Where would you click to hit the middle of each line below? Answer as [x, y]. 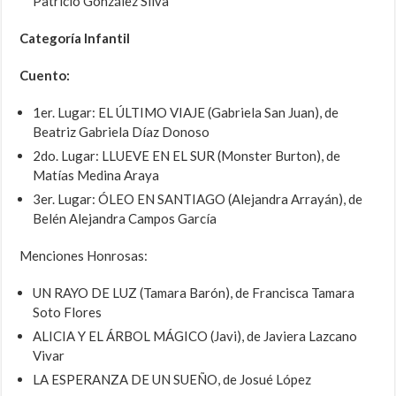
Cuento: [45, 76]
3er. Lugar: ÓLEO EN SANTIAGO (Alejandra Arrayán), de [198, 199]
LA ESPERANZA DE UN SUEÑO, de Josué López [172, 380]
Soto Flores [68, 312]
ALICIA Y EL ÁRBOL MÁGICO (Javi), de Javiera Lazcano [195, 336]
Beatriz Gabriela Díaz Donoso [122, 132]
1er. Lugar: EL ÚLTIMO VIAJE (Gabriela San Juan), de [186, 113]
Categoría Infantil [75, 38]
